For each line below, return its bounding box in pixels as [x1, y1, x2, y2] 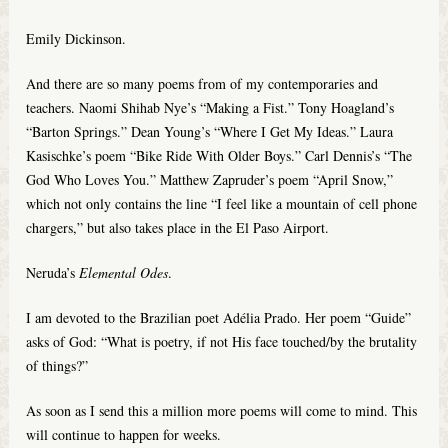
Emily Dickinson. [26, 29, 127, 49]
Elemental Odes [79, 263, 169, 283]
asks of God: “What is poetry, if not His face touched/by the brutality [26, 332, 418, 352]
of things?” [26, 356, 89, 376]
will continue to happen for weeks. [26, 425, 222, 445]
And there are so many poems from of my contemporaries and [26, 74, 379, 94]
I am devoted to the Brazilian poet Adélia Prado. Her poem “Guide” [26, 308, 412, 328]
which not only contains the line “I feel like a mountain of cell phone [26, 194, 418, 214]
